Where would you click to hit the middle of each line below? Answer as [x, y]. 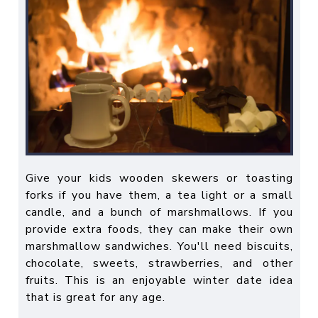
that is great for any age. [95, 297]
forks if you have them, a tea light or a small [159, 195]
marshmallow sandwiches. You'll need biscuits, [159, 246]
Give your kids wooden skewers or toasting [159, 178]
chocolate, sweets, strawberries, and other [159, 263]
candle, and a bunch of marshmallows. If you [159, 212]
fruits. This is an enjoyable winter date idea [159, 280]
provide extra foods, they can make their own [159, 229]
